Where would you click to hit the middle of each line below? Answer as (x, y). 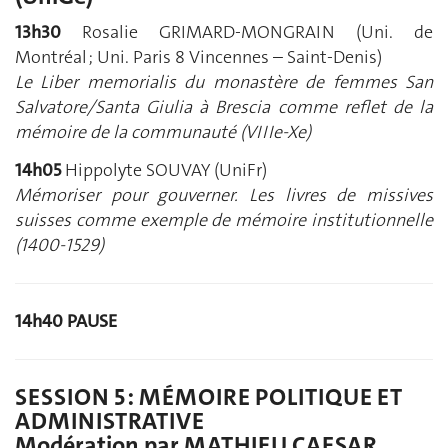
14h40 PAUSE (66, 320)
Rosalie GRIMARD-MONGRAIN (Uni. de (257, 32)
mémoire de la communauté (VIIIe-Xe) (163, 132)
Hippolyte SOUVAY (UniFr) (166, 169)
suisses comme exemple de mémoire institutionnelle (224, 219)
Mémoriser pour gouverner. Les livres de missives (224, 194)
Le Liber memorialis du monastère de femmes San (224, 82)
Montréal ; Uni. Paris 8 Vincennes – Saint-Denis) (198, 57)
